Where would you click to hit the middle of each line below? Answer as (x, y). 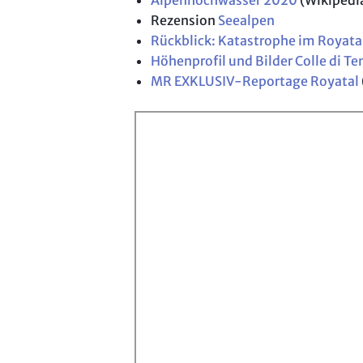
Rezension (184, 21)
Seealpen (246, 21)
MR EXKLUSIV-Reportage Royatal (255, 81)
